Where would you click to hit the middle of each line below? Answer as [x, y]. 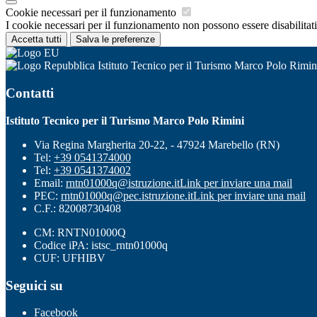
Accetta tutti [36, 40]
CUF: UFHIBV [70, 258]
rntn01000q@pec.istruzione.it [127, 195]
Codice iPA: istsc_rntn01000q [101, 245]
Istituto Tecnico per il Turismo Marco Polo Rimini [125, 120]
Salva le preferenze [115, 40]
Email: [50, 183]
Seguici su [34, 285]
